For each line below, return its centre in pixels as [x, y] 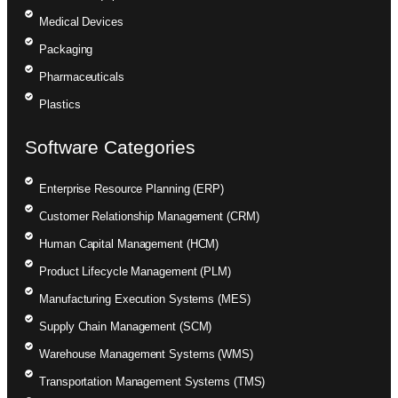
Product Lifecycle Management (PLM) [135, 272]
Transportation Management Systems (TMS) [152, 382]
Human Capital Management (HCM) [129, 244]
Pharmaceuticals [82, 77]
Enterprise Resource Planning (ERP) [131, 189]
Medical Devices [81, 22]
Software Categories [111, 147]
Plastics [60, 105]
